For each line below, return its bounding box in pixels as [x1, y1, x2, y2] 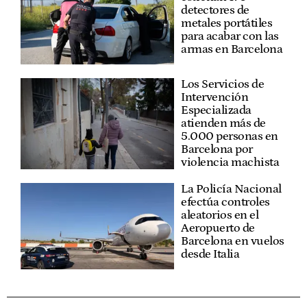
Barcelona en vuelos [181, 234, 284, 248]
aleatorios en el [181, 208, 258, 222]
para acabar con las [181, 29, 279, 43]
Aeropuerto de [181, 221, 255, 235]
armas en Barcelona [181, 42, 282, 56]
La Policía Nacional [181, 182, 282, 196]
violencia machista [181, 155, 279, 169]
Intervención [181, 90, 248, 104]
